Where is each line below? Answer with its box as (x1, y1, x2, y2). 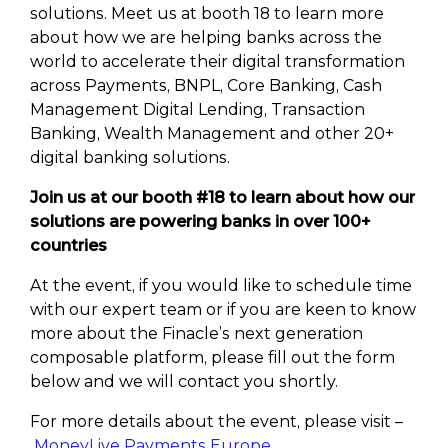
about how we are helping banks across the (30, 28, 382, 48)
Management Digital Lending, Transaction (30, 100, 365, 120)
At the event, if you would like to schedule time (30, 276, 412, 296)
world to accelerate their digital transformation (30, 52, 405, 72)
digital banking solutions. (30, 148, 230, 168)
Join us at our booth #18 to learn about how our (30, 188, 415, 208)
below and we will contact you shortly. (30, 372, 338, 392)
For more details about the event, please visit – (30, 412, 403, 432)
